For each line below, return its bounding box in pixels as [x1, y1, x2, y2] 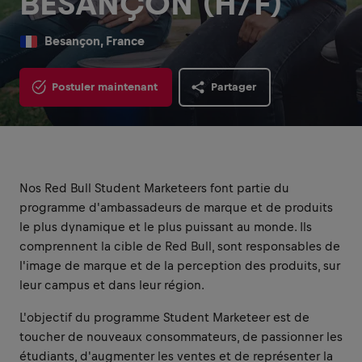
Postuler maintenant [52, 81, 158, 93]
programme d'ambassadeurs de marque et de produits [19, 200, 333, 214]
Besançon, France [44, 34, 145, 48]
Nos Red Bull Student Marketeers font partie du [19, 181, 289, 195]
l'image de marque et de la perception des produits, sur [19, 259, 340, 272]
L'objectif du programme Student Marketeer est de [19, 310, 309, 324]
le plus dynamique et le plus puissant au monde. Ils [19, 220, 312, 234]
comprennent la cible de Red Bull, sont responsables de [19, 239, 340, 253]
